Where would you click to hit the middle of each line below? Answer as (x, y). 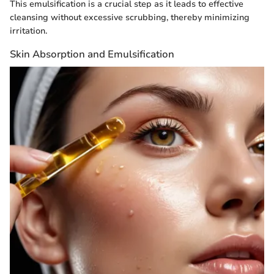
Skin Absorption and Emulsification (92, 54)
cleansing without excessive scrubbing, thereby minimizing (130, 17)
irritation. (28, 31)
